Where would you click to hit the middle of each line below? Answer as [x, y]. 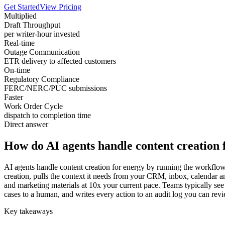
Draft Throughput [32, 25]
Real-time [19, 43]
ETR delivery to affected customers [60, 61]
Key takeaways [28, 211]
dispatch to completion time [47, 116]
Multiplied [20, 16]
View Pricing [61, 7]
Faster [14, 97]
